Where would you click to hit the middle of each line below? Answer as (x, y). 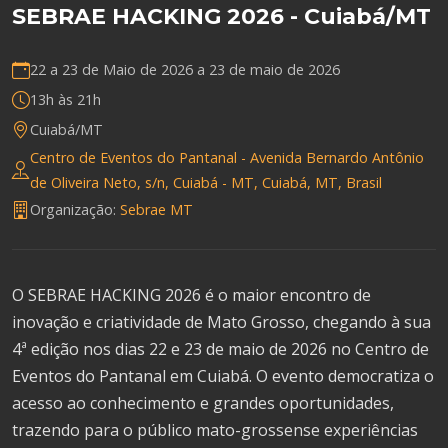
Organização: (75, 210)
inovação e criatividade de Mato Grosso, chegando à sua (221, 321)
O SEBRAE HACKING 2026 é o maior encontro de (191, 294)
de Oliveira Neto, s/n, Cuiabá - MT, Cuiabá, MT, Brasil (206, 182)
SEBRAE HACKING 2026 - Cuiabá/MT (221, 16)
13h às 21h (65, 100)
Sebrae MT (156, 210)
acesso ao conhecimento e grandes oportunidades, (203, 402)
